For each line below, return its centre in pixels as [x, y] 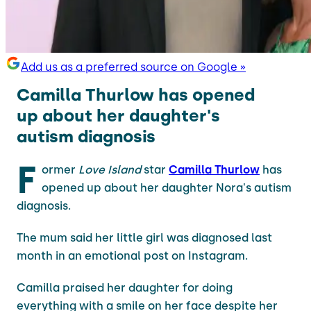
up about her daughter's [118, 115]
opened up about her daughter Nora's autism [167, 187]
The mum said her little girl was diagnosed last [144, 237]
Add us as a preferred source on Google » [133, 67]
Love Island [111, 169]
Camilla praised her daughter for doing [125, 287]
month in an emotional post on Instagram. [132, 255]
